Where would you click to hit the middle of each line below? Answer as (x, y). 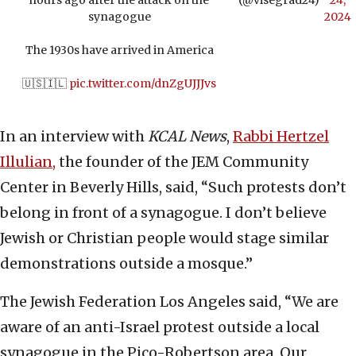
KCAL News (186, 137)
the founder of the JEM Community (182, 162)
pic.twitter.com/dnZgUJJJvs (143, 84)
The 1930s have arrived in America (119, 50)
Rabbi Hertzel (281, 137)
